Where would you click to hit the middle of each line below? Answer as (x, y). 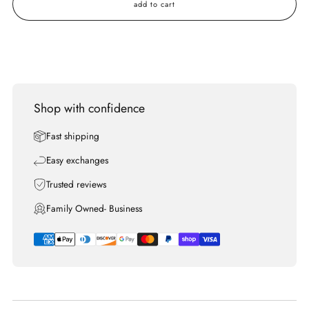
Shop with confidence (89, 109)
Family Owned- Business (94, 209)
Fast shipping (73, 136)
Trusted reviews (76, 185)
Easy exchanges (77, 160)
